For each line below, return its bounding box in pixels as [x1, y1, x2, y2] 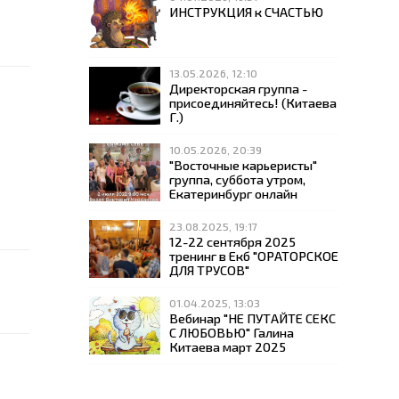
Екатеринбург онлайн [169, 185, 297, 201]
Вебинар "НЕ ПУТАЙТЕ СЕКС [169, 310, 336, 326]
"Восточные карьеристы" [169, 157, 317, 173]
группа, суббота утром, [169, 171, 305, 187]
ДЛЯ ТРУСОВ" [169, 262, 249, 278]
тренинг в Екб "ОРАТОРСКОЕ [169, 248, 338, 264]
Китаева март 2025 [169, 338, 286, 354]
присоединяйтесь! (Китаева [169, 94, 337, 110]
